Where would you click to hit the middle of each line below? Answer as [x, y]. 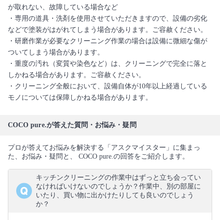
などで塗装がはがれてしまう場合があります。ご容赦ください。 [108, 30]
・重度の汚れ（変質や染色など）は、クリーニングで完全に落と [108, 64]
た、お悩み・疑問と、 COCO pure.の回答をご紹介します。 [98, 157]
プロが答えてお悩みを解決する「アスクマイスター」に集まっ [104, 148]
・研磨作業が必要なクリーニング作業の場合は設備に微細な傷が [108, 41]
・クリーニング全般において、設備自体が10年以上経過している [108, 86]
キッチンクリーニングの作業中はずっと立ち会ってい [118, 178]
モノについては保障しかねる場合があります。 [80, 98]
